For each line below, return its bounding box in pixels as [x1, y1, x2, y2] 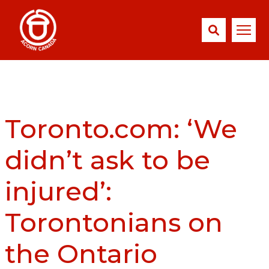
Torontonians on [4, 206, 223, 238]
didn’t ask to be [4, 144, 210, 176]
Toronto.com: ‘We [4, 112, 237, 145]
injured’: [4, 175, 112, 207]
